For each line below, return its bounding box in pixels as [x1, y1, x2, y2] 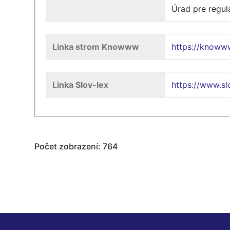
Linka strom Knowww [52, 42, 140, 52]
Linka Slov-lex [52, 80, 109, 90]
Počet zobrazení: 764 [34, 141, 118, 151]
